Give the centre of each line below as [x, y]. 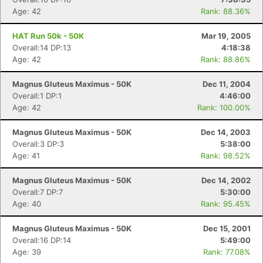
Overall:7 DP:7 [38, 192]
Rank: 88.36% [226, 11]
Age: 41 [26, 156]
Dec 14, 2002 [226, 180]
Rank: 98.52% [226, 156]
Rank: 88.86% [226, 59]
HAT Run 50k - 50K [48, 36]
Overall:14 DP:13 [42, 48]
